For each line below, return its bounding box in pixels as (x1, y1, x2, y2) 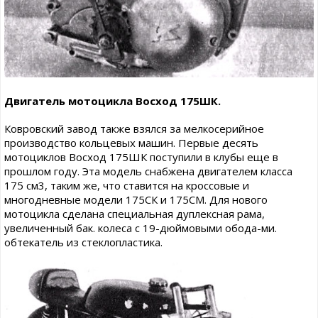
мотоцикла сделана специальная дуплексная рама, (4, 207, 265, 221)
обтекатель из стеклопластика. (4, 235, 163, 250)
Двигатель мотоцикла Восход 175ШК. (4, 94, 221, 109)
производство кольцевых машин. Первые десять (4, 136, 258, 150)
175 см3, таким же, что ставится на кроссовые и (4, 178, 249, 193)
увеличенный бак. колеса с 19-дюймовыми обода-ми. (4, 221, 277, 236)
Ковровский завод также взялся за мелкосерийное (4, 121, 264, 136)
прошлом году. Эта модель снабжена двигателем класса (4, 164, 292, 179)
